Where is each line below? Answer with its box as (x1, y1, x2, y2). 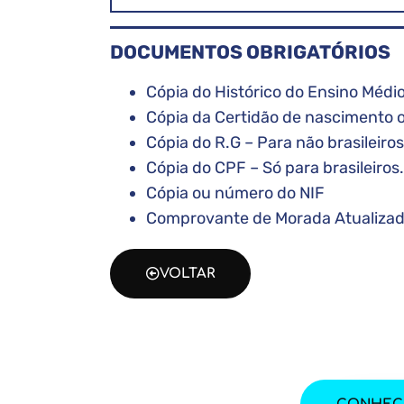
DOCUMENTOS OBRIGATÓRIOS (110, 41, 390, 64)
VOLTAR (160, 266, 215, 282)
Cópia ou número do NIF (146, 183, 325, 204)
